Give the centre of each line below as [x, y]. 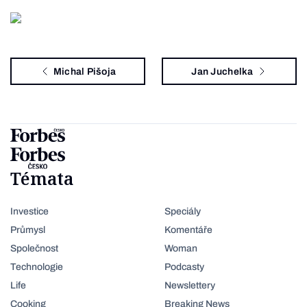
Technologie [37, 267]
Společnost [34, 248]
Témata [42, 178]
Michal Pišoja [85, 71]
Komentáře [188, 230]
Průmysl [28, 230]
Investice [29, 211]
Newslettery [190, 285]
